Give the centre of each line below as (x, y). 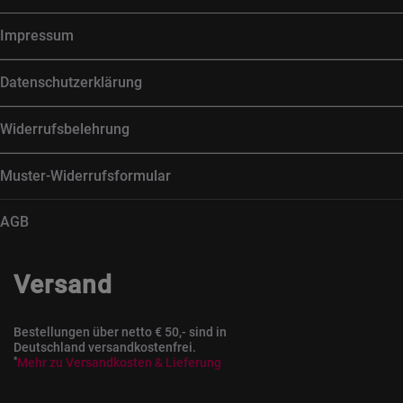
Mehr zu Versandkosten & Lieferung (119, 363)
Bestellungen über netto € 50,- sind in (120, 332)
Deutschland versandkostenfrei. (105, 347)
